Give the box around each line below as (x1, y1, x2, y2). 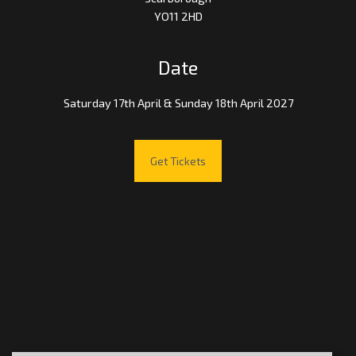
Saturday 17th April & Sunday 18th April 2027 (63, 95, 293, 110)
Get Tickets (150, 154, 206, 168)
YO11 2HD (153, 8, 203, 23)
